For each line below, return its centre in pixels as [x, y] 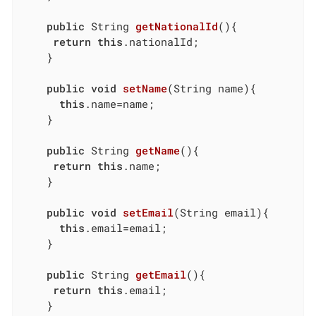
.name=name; [120, 103]
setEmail [148, 212]
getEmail [161, 274]
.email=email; [126, 227]
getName [158, 150]
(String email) [218, 212]
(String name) [209, 88]
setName [145, 88]
